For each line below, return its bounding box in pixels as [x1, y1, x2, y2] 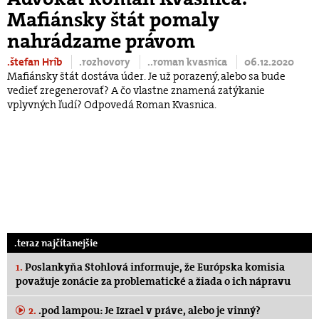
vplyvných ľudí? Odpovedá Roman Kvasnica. [7, 98, 216, 113]
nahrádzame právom [7, 28, 195, 55]
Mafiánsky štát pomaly [7, 7, 219, 33]
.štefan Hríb [7, 55, 64, 70]
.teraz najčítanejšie [14, 236, 98, 250]
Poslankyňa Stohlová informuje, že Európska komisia [23, 260, 285, 275]
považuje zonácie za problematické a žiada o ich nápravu [16, 274, 291, 289]
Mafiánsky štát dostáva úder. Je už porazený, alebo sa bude [7, 69, 286, 84]
